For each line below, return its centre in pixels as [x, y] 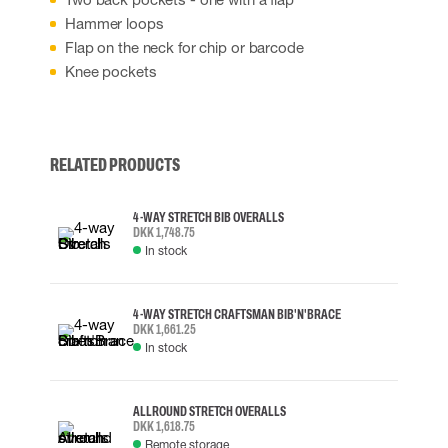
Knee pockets [111, 71]
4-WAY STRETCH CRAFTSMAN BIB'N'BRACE [237, 314]
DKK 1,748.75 [164, 232]
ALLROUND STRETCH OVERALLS [209, 411]
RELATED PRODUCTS [115, 165]
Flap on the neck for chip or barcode [184, 47]
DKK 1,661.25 [164, 329]
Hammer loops [114, 23]
